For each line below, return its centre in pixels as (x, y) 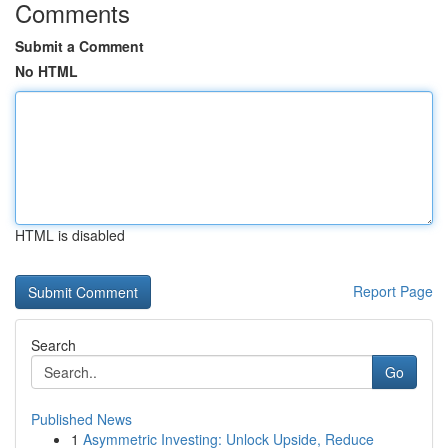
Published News (81, 419)
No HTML (46, 71)
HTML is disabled (70, 235)
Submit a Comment (79, 46)
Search (53, 345)
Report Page (393, 291)
